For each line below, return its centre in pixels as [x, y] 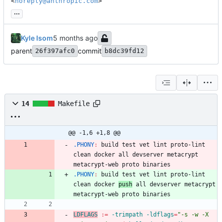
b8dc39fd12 [124, 51]
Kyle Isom [37, 38]
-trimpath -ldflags [141, 215]
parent [22, 51]
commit [90, 51]
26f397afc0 [55, 51]
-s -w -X [195, 215]
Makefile [74, 104]
